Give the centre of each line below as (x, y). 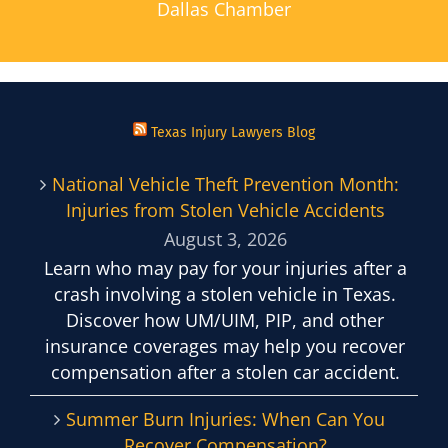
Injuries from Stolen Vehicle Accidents (225, 210)
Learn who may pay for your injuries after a (225, 267)
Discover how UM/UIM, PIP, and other (225, 319)
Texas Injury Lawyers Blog (233, 133)
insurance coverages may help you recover (225, 345)
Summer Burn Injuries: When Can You (225, 418)
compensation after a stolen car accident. (225, 371)
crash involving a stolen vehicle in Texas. (225, 293)
